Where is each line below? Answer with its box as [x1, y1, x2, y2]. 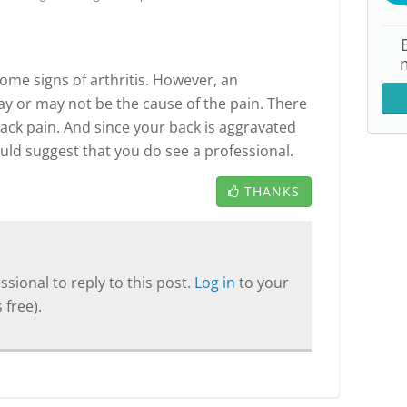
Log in [194, 273, 239, 293]
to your [239, 273, 289, 293]
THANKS [244, 183, 300, 200]
